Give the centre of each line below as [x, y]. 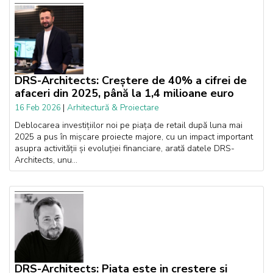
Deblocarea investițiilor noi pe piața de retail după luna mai [129, 126]
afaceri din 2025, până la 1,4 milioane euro [124, 94]
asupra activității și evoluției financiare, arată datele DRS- [125, 149]
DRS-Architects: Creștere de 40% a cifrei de [131, 81]
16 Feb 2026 [39, 108]
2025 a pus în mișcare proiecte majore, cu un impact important [134, 137]
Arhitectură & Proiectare [113, 108]
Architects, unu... [46, 160]
